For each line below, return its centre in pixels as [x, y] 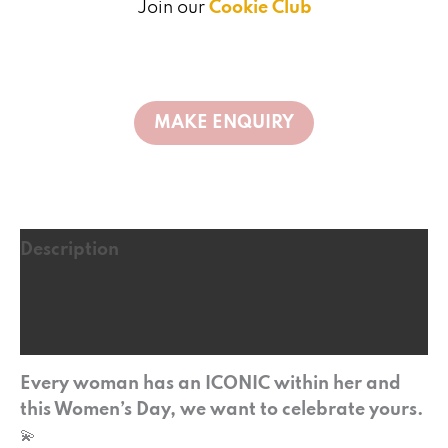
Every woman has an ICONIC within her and [210, 383]
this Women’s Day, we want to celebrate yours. [222, 409]
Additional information [120, 291]
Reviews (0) [70, 333]
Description [69, 249]
